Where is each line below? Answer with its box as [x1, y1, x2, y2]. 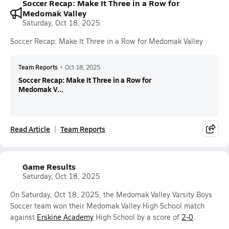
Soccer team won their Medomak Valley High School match [10, 201, 204, 211]
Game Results [22, 161, 76, 172]
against [10, 212, 37, 222]
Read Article [10, 124, 50, 134]
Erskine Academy [37, 212, 94, 222]
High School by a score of [94, 212, 181, 222]
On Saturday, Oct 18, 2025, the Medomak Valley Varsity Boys [10, 190, 212, 199]
